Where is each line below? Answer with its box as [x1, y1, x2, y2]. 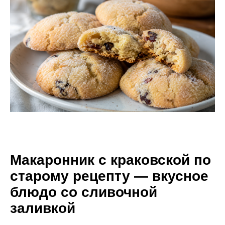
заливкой [10, 200, 75, 216]
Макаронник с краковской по [10, 152, 211, 168]
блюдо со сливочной [10, 184, 157, 200]
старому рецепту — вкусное [10, 168, 208, 184]
